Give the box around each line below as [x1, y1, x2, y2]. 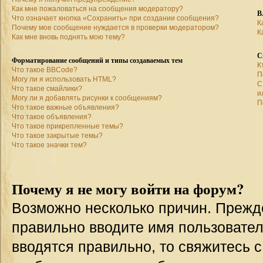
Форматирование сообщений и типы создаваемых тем [12, 55, 183, 65]
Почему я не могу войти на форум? [12, 178, 244, 200]
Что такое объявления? [12, 113, 92, 121]
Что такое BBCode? [12, 66, 77, 74]
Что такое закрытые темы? [12, 131, 103, 140]
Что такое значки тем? [12, 141, 87, 149]
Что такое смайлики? [12, 85, 82, 93]
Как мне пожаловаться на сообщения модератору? [12, 5, 183, 13]
